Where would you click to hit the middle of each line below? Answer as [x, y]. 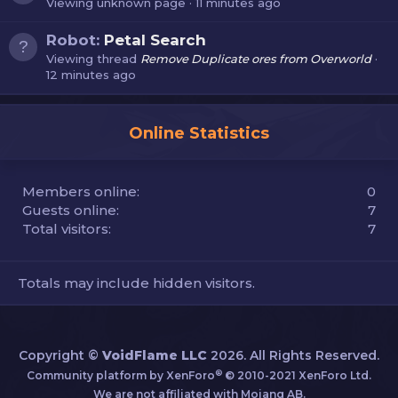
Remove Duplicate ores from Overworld [256, 58]
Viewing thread [93, 58]
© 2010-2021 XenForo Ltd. [298, 375]
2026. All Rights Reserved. [293, 355]
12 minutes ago [91, 74]
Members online [80, 191]
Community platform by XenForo [121, 375]
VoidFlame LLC [155, 355]
